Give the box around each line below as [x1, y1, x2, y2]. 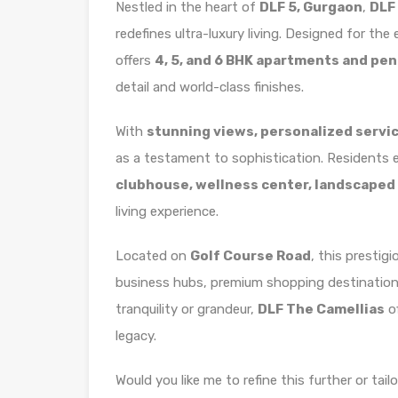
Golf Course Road [190, 248, 311, 264]
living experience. [115, 203, 219, 219]
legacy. [115, 328, 156, 344]
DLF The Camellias [258, 301, 385, 317]
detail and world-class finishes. [115, 79, 304, 95]
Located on [115, 248, 190, 264]
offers [115, 52, 155, 68]
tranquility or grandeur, [115, 301, 258, 317]
